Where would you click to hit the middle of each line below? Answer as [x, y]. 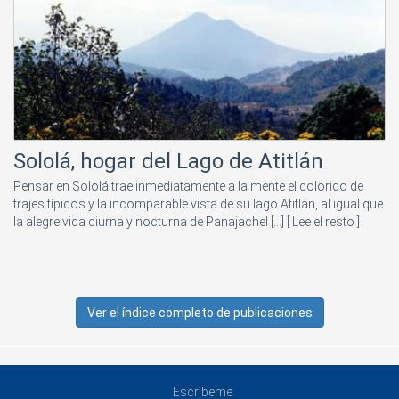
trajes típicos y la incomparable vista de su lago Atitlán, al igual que [198, 204]
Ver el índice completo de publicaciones [199, 312]
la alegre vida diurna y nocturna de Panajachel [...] [150, 221]
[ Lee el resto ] [323, 221]
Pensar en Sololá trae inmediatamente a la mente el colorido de [188, 186]
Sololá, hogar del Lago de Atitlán [168, 161]
